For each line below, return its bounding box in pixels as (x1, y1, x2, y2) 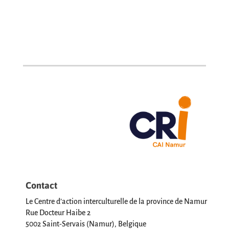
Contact (26, 180, 57, 191)
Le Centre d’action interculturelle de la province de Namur (26, 197, 207, 206)
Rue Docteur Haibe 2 (26, 209, 90, 217)
